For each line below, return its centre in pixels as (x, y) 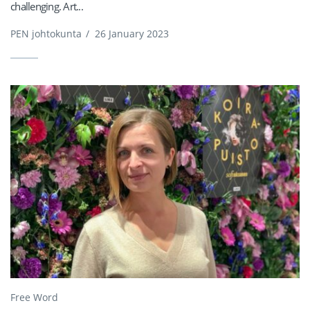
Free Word (34, 298)
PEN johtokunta (46, 34)
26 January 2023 (132, 34)
